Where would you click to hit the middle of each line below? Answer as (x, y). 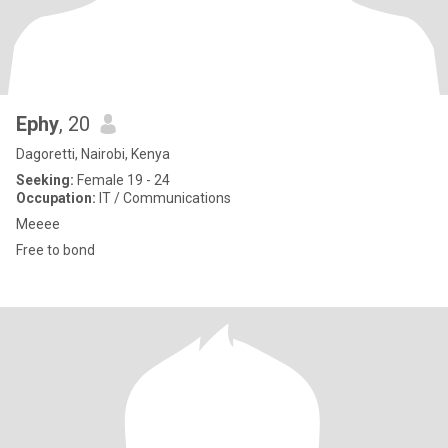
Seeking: (45, 180)
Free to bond (55, 250)
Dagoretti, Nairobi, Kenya (93, 154)
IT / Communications (163, 198)
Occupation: (56, 198)
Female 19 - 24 (122, 180)
